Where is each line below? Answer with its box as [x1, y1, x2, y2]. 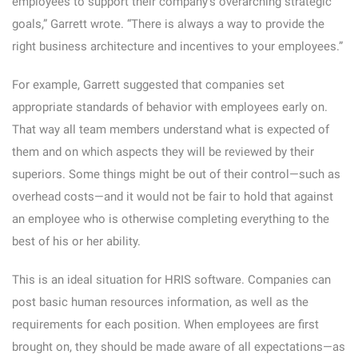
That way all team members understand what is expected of [12, 122, 329, 137]
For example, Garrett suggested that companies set [12, 78, 284, 92]
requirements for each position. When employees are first [12, 317, 319, 332]
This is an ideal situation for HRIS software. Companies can [12, 272, 331, 287]
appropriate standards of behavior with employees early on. [12, 100, 328, 114]
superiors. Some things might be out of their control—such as [12, 167, 340, 181]
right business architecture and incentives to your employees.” [12, 39, 343, 54]
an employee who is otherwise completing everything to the [12, 212, 329, 226]
